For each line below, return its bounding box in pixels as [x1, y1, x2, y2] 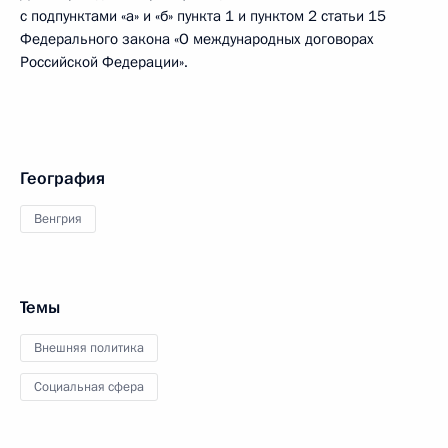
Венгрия [34, 210, 82, 228]
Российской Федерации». [20, 52, 188, 72]
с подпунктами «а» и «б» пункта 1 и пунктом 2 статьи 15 [20, 6, 386, 26]
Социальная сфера [34, 378, 144, 396]
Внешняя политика [34, 339, 144, 357]
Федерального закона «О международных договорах [20, 29, 374, 49]
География [20, 167, 105, 190]
